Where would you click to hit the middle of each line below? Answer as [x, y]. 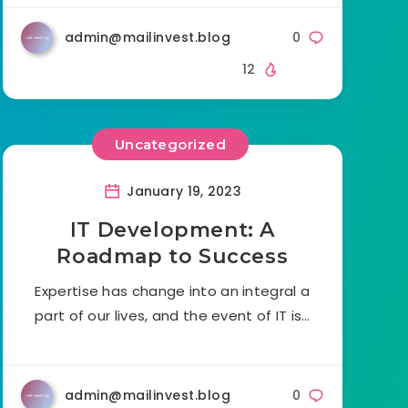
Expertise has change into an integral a [173, 291]
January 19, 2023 [182, 191]
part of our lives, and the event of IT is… [173, 315]
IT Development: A [172, 229]
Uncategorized [170, 145]
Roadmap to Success [173, 256]
